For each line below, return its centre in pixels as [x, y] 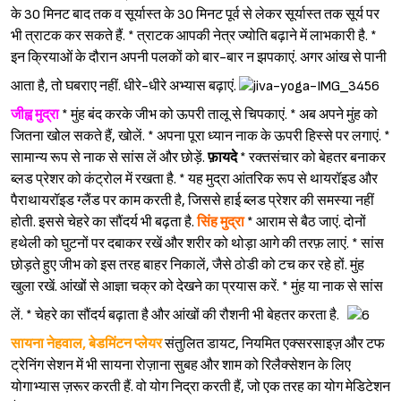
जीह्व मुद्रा [35, 115]
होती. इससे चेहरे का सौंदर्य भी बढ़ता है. [104, 223]
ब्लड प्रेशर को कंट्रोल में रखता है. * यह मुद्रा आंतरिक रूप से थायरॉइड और [194, 180]
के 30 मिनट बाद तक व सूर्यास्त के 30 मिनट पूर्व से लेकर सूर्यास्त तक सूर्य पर [195, 15]
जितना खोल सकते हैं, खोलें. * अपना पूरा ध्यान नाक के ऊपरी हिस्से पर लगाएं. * [200, 137]
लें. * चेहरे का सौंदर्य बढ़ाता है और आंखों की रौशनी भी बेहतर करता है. [179, 316]
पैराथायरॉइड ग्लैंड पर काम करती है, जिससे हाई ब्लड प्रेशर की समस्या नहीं [192, 201]
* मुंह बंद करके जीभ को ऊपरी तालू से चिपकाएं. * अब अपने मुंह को [218, 115]
